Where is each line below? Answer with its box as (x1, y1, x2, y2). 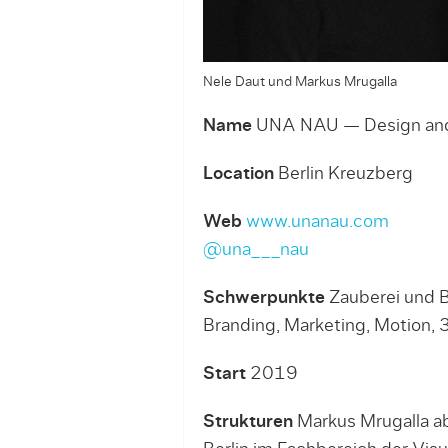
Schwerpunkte (202, 289, 329, 307)
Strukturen (202, 413, 293, 431)
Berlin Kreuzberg (273, 165, 413, 183)
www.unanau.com (245, 213, 389, 231)
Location (202, 165, 274, 183)
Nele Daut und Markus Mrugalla (202, 75, 397, 89)
